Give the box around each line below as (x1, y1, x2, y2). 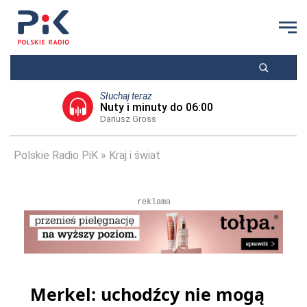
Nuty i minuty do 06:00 (99, 101, 213, 114)
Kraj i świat (109, 149, 160, 162)
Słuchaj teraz (99, 90, 152, 101)
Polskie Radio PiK (14, 149, 98, 162)
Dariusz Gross (99, 114, 156, 124)
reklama (136, 197, 171, 207)
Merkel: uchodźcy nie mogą (30, 282, 265, 306)
